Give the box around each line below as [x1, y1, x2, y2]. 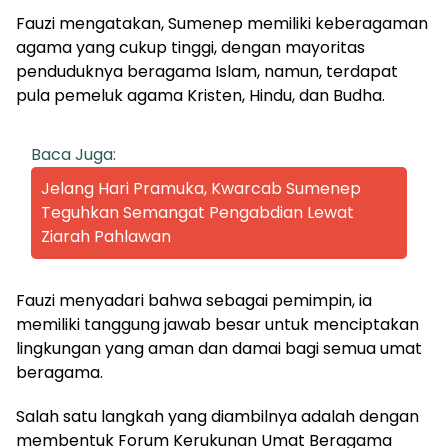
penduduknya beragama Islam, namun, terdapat [16, 59, 398, 83]
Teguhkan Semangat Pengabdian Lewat [41, 200, 354, 224]
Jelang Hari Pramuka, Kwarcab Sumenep [41, 176, 361, 200]
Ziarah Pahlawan [41, 224, 171, 248]
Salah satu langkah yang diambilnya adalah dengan [16, 404, 419, 428]
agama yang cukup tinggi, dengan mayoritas [16, 35, 365, 59]
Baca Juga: [31, 142, 116, 166]
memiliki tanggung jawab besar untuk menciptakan [16, 312, 419, 336]
